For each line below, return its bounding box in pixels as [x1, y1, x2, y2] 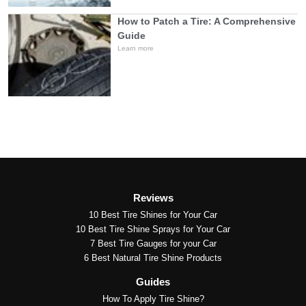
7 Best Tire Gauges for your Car [89, 238, 217, 249]
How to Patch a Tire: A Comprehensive [117, 16, 296, 27]
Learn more [117, 44, 154, 53]
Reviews [133, 192, 173, 204]
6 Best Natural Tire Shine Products [84, 253, 222, 264]
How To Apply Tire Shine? [102, 294, 204, 305]
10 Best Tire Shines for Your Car [89, 210, 217, 221]
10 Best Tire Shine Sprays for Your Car [76, 224, 230, 235]
